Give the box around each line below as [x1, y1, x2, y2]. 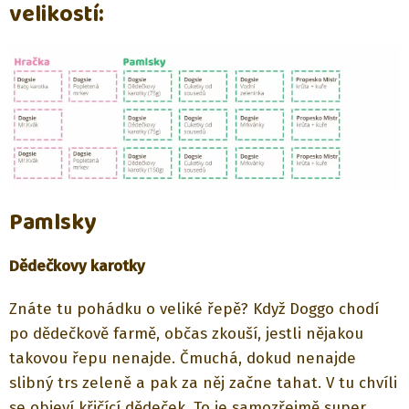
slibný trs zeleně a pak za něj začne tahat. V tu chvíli [9, 373, 397, 393]
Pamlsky [9, 204, 97, 242]
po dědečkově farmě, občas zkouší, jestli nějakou [9, 324, 363, 344]
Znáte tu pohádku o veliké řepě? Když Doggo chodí [9, 299, 379, 320]
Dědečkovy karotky [9, 257, 145, 277]
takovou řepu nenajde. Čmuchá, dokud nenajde [9, 349, 356, 369]
